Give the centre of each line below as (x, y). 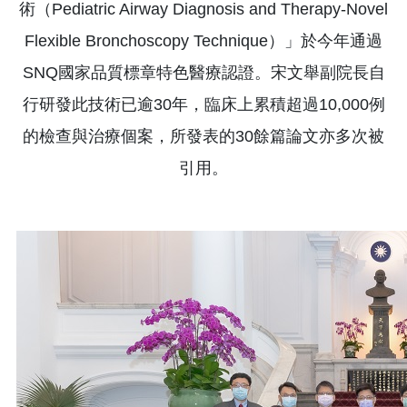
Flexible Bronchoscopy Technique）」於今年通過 (203, 40)
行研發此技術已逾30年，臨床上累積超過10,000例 (203, 104)
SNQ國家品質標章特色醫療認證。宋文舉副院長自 (203, 72)
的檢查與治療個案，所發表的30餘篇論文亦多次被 (203, 136)
